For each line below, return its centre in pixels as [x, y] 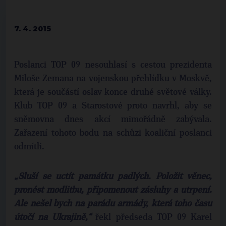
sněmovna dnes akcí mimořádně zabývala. [113, 120]
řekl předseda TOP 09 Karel [152, 217]
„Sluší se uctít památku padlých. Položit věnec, [113, 177]
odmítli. [30, 147]
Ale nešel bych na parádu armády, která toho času [113, 204]
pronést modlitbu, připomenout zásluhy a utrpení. [113, 190]
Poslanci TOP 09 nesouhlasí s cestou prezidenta [113, 65]
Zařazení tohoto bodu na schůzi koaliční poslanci [113, 133]
